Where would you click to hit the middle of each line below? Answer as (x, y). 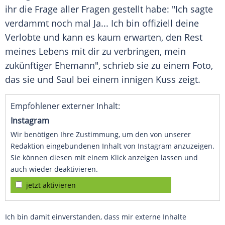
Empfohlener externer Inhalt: (65, 106)
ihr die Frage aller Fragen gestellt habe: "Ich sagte (109, 9)
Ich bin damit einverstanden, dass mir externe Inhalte (96, 217)
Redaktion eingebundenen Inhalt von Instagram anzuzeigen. (113, 146)
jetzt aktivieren (51, 185)
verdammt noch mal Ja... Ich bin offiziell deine (102, 23)
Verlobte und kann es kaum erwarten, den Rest (104, 37)
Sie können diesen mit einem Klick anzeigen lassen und (104, 158)
